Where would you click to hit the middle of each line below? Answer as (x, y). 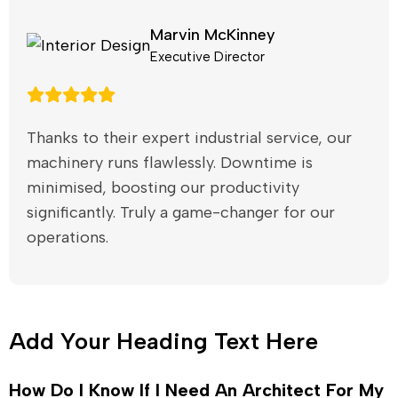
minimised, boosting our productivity (163, 187)
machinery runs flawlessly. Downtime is (170, 162)
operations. (68, 237)
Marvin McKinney (213, 34)
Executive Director (207, 56)
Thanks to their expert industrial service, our (189, 137)
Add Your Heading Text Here (163, 341)
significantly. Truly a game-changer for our (181, 212)
